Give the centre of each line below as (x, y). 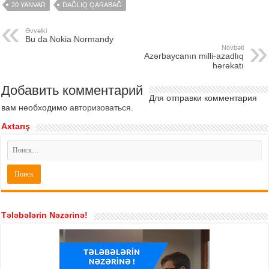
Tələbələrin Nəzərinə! (45, 215)
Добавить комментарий (72, 91)
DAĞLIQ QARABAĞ (92, 5)
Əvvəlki (36, 31)
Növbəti (232, 48)
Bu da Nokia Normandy (70, 39)
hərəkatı (228, 66)
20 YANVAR (29, 5)
